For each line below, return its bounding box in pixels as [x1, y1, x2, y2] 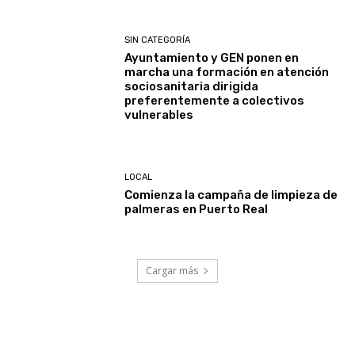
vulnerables [124, 107, 194, 122]
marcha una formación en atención [124, 64, 330, 79]
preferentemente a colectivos [124, 93, 305, 108]
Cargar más [146, 263, 198, 277]
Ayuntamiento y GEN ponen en [124, 50, 300, 65]
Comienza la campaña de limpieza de [124, 188, 338, 203]
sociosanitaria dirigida [124, 78, 259, 94]
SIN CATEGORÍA [124, 34, 191, 45]
